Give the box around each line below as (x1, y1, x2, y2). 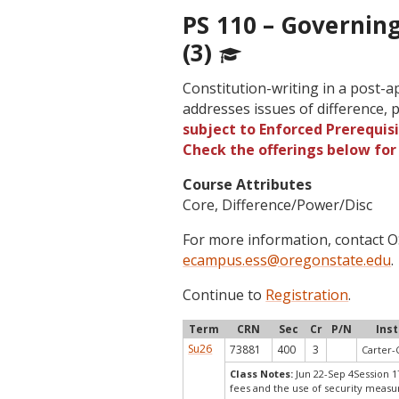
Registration (265, 285, 349, 305)
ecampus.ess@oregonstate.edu (183, 250, 392, 270)
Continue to (183, 285, 266, 305)
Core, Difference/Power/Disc (183, 195, 373, 215)
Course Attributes (183, 175, 313, 194)
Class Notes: (230, 367, 294, 380)
